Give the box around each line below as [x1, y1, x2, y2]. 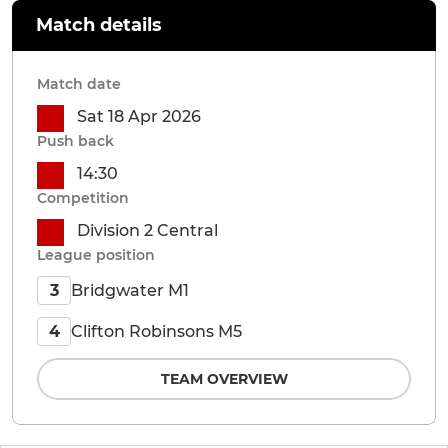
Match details [36, 14, 162, 37]
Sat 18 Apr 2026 [77, 107, 201, 127]
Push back [37, 132, 114, 151]
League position [37, 246, 155, 265]
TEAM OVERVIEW [160, 370, 288, 389]
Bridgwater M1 [71, 280, 189, 300]
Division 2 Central [77, 221, 218, 241]
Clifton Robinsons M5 [71, 321, 242, 341]
